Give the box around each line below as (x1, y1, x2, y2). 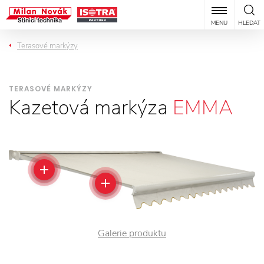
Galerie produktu (98, 227, 166, 240)
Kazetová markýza (9, 94, 173, 121)
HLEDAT (238, 19, 260, 27)
